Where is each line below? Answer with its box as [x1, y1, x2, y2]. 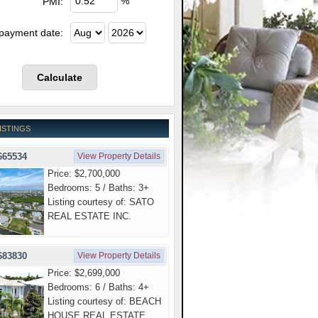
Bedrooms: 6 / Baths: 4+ [48, 281, 149, 292]
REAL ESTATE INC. [48, 211, 131, 221]
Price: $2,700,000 [48, 168, 120, 179]
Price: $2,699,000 [48, 267, 120, 278]
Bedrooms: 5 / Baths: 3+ [48, 182, 149, 193]
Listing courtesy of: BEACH [48, 295, 161, 307]
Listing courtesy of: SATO [48, 197, 154, 207]
